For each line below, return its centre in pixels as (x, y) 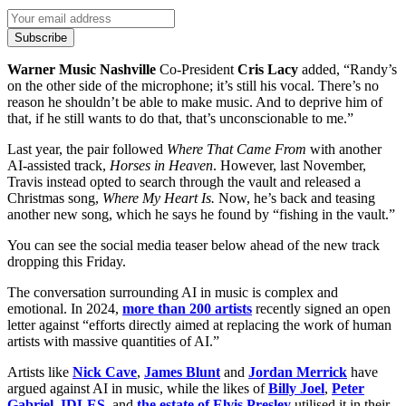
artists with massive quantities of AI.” (113, 342)
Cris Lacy (268, 70)
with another (344, 150)
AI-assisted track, (58, 166)
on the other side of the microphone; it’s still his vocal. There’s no (193, 86)
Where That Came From (237, 150)
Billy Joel (296, 389)
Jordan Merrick (298, 372)
